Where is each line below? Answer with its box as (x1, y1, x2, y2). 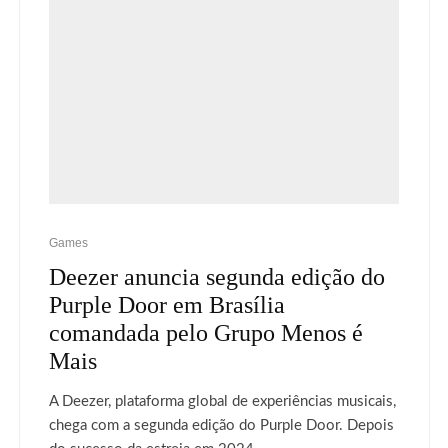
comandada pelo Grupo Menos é (49, 319, 363, 346)
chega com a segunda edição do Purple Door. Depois (49, 417, 394, 433)
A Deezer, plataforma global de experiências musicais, (49, 393, 396, 409)
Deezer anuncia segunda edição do (49, 263, 385, 290)
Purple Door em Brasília (49, 291, 285, 318)
